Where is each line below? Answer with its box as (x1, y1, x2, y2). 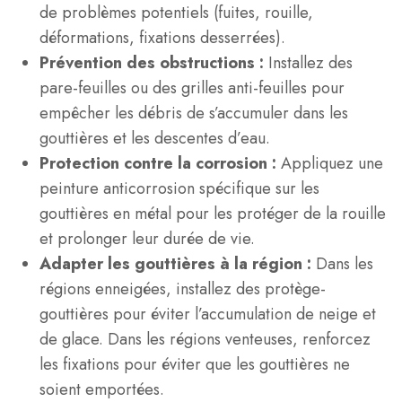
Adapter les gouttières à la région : (39, 252, 316, 275)
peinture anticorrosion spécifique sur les (39, 177, 319, 200)
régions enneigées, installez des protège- (39, 277, 326, 301)
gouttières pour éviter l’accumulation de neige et (39, 302, 376, 326)
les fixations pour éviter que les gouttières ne (39, 353, 350, 376)
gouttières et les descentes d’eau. (39, 127, 270, 150)
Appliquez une (281, 152, 383, 175)
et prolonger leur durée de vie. (39, 227, 255, 250)
